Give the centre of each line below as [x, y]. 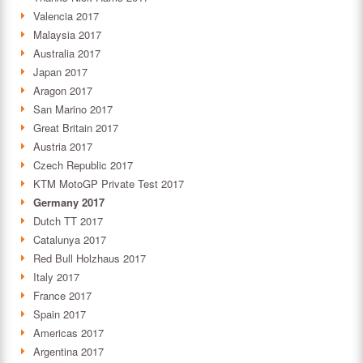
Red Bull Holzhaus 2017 [90, 258]
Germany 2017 [69, 203]
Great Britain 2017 [76, 128]
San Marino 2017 [73, 109]
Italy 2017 [56, 277]
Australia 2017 [67, 53]
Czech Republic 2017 [83, 165]
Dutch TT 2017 [68, 221]
